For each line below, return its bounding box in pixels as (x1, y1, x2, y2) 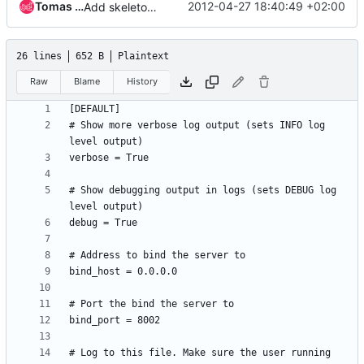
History (126, 76, 158, 87)
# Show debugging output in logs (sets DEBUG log (69, 184, 336, 197)
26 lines (16, 50, 62, 62)
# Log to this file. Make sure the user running (69, 347, 331, 359)
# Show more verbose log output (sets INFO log (69, 119, 325, 132)
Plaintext (118, 50, 169, 62)
